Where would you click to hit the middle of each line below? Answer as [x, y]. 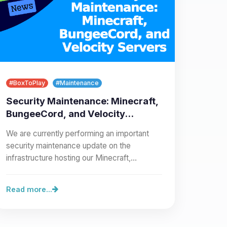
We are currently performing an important [78, 133]
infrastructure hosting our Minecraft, [68, 158]
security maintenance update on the [68, 145]
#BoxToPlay [27, 83]
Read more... [29, 189]
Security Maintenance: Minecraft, [82, 101]
